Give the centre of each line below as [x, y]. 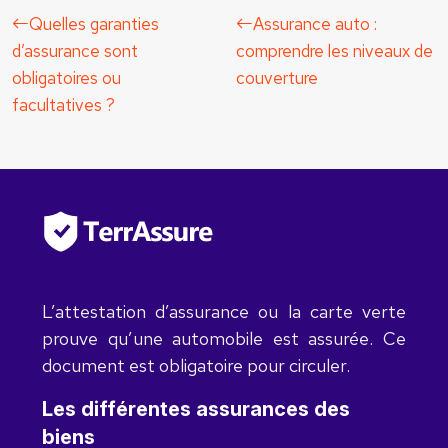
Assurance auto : [315, 24]
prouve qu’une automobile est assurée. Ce [224, 338]
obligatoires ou [66, 78]
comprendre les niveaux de [334, 51]
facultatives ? [63, 105]
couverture [277, 78]
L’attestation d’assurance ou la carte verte [224, 311]
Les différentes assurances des [196, 409]
